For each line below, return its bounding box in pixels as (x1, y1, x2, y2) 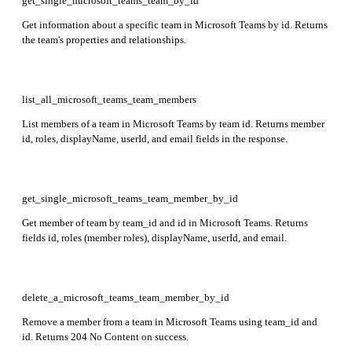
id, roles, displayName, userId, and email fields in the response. (22, 132, 288, 145)
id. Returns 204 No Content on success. (22, 330, 189, 343)
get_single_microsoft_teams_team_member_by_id (22, 192, 238, 204)
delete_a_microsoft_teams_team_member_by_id (22, 291, 229, 303)
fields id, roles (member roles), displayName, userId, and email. (22, 231, 287, 244)
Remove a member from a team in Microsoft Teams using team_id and (22, 315, 317, 328)
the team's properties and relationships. (22, 33, 186, 46)
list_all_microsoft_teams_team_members (22, 93, 196, 105)
